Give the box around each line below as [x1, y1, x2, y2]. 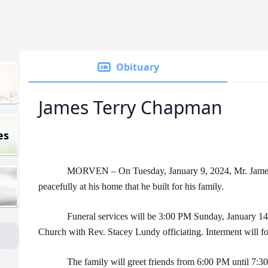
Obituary [116, 60, 159, 74]
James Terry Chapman [38, 95, 223, 120]
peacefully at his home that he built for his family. [38, 181, 224, 191]
